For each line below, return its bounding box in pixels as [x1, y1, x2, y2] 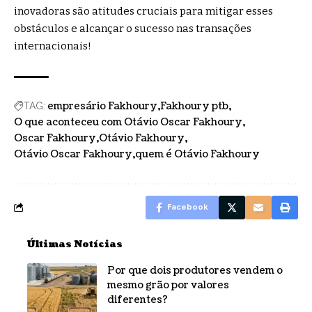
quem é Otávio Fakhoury [135, 148, 260, 162]
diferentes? [107, 293, 168, 307]
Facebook [167, 203, 208, 212]
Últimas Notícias [27, 238, 123, 251]
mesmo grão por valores [107, 279, 229, 292]
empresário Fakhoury [47, 100, 157, 114]
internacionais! [14, 40, 91, 53]
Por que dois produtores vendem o [107, 264, 283, 278]
